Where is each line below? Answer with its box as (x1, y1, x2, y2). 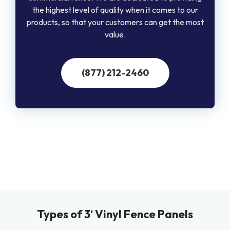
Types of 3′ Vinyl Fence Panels (37, 207, 193, 222)
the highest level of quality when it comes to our (32, 4, 198, 15)
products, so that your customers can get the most (26, 16, 204, 27)
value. (104, 29, 126, 40)
